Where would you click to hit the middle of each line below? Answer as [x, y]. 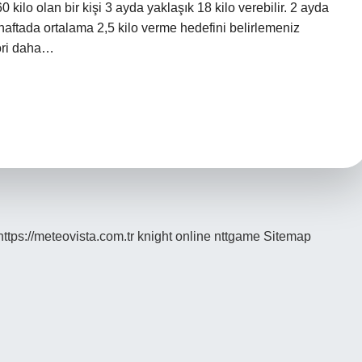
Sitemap [287, 236]
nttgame [237, 236]
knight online [174, 236]
